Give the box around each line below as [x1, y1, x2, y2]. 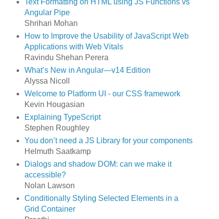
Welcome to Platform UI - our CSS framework [24, 89, 180, 98]
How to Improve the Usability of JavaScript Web [24, 32, 189, 41]
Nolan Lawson [24, 181, 75, 190]
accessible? [24, 171, 66, 179]
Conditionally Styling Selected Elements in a [24, 194, 178, 203]
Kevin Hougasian [24, 100, 85, 109]
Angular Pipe [24, 8, 70, 17]
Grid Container [24, 205, 75, 214]
